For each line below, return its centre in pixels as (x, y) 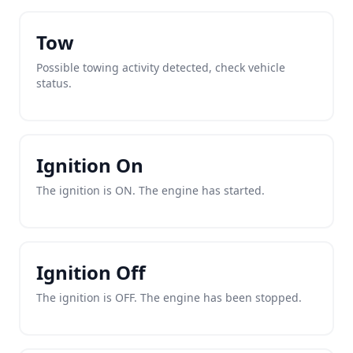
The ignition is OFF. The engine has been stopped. (169, 297)
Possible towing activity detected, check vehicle (161, 67)
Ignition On (90, 165)
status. (54, 83)
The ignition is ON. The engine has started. (150, 190)
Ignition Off (91, 272)
